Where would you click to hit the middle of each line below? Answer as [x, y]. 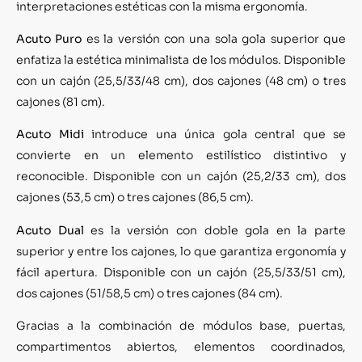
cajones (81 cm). [61, 101]
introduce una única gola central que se [215, 135]
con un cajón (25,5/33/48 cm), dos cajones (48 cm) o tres [181, 80]
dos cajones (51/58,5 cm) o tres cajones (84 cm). [149, 293]
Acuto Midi [50, 135]
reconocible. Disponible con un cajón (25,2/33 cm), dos [181, 177]
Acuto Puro [49, 38]
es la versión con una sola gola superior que [214, 38]
